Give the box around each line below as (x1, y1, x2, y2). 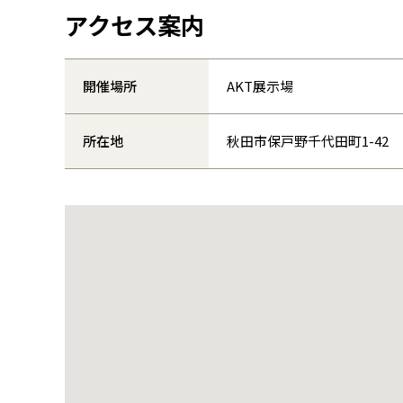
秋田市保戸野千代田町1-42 (227, 130, 390, 150)
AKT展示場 (227, 76, 294, 95)
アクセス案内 (65, 7, 204, 42)
